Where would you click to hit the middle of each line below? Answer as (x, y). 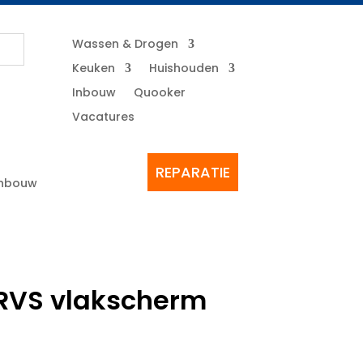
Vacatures (104, 117)
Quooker (160, 92)
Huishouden (184, 68)
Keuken (94, 68)
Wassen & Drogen (126, 44)
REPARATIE (192, 172)
